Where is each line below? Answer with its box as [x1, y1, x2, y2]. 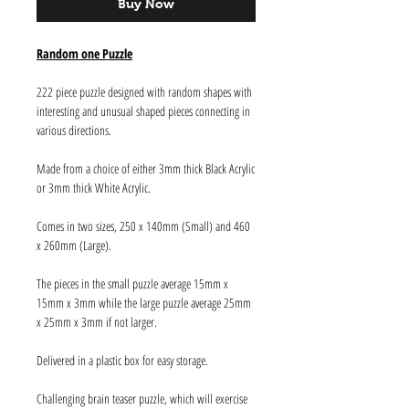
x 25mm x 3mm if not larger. [37, 313, 157, 330]
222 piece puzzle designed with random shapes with [37, 83, 252, 100]
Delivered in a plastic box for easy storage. [37, 351, 208, 369]
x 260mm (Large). [37, 236, 111, 254]
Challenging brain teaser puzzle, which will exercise [37, 390, 247, 407]
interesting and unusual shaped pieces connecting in [37, 102, 250, 120]
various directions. [37, 121, 111, 139]
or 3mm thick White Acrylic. [37, 179, 151, 196]
